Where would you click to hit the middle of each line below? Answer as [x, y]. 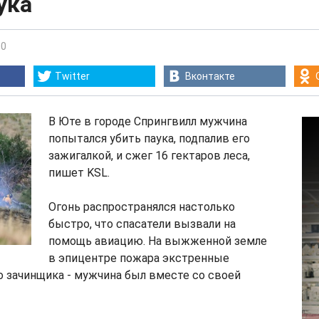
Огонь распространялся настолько [142, 207]
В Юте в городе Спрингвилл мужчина [148, 121]
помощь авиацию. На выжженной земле [158, 241]
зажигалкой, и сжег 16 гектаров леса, [149, 156]
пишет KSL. [79, 173]
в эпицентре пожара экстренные [139, 258]
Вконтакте [210, 76]
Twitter [72, 76]
